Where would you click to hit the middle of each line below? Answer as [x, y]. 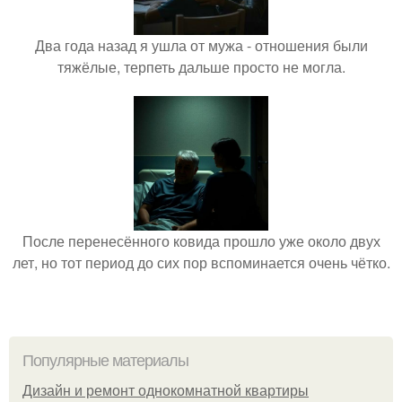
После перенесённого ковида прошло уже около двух [201, 240]
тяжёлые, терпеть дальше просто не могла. [201, 66]
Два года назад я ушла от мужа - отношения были [201, 45]
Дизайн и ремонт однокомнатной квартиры [166, 390]
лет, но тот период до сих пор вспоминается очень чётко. [201, 262]
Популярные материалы [105, 360]
